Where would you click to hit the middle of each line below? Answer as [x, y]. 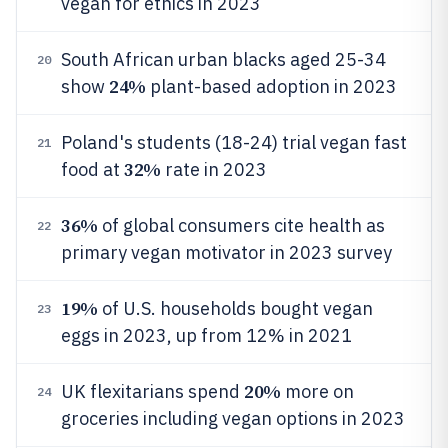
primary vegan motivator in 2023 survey [226, 252]
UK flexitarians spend [152, 391]
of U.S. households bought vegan [235, 308]
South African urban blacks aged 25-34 [223, 59]
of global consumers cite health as [241, 225]
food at [92, 169]
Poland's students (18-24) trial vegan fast [234, 142]
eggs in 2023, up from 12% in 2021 [206, 335]
